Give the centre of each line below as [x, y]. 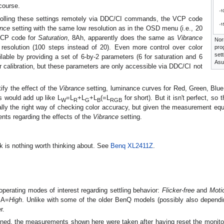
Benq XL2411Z [132, 146]
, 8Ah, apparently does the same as [122, 37]
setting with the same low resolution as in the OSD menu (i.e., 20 [106, 28]
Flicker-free [178, 190]
